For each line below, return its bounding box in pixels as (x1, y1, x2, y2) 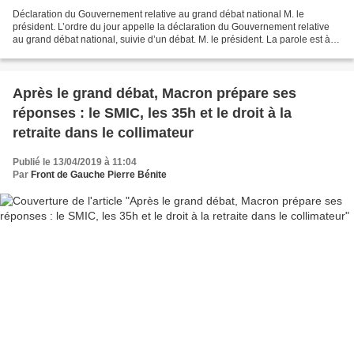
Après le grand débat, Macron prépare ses (13, 85, 296, 101)
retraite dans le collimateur (13, 124, 194, 141)
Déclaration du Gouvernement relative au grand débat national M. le (13, 8, 304, 20)
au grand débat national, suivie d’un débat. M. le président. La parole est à (13, 33, 330, 45)
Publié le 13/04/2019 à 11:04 (13, 156, 137, 168)
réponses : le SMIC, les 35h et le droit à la (13, 104, 292, 121)
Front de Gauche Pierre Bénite (31, 168, 167, 180)
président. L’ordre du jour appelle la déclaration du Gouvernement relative (13, 21, 330, 32)
